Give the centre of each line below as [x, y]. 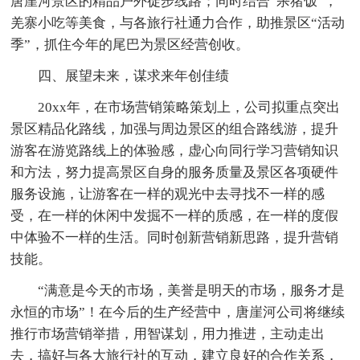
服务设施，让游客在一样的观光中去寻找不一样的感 [168, 194]
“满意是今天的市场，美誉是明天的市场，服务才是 [192, 290]
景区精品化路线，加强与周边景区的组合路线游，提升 [175, 129]
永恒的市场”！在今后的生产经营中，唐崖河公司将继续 [178, 312]
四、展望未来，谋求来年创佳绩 [134, 76]
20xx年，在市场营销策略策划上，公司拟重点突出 [189, 107]
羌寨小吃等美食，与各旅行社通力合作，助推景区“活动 [178, 22]
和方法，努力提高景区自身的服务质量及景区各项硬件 [175, 172]
